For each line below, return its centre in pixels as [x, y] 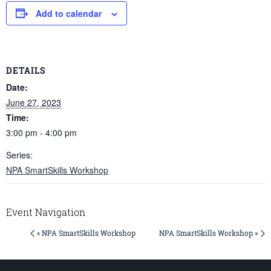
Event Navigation [46, 212]
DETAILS [26, 71]
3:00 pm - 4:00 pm [41, 133]
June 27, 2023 [34, 103]
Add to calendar [69, 13]
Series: [19, 155]
